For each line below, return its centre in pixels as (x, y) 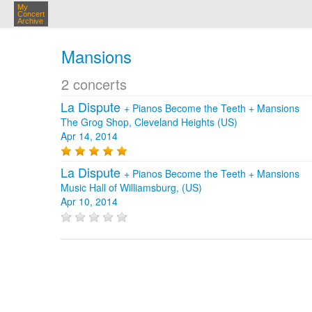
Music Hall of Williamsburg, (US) (131, 188)
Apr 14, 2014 (89, 136)
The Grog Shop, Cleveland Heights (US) (149, 122)
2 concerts (94, 84)
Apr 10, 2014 (89, 202)
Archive (30, 21)
